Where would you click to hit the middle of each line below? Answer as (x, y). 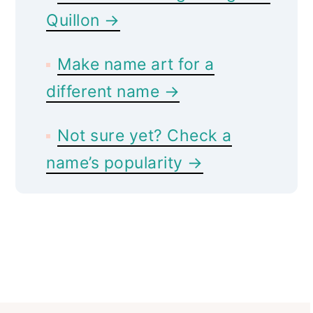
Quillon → (83, 20)
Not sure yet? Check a (145, 135)
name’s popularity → (125, 162)
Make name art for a (136, 64)
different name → (113, 91)
